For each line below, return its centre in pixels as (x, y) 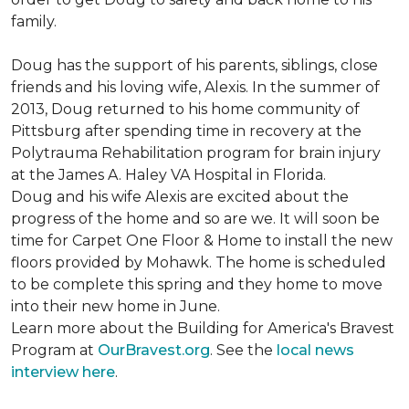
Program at (54, 350)
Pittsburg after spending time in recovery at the (186, 131)
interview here (63, 372)
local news (315, 350)
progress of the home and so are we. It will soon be (195, 219)
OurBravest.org (154, 350)
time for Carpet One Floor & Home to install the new (202, 241)
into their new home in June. (115, 306)
